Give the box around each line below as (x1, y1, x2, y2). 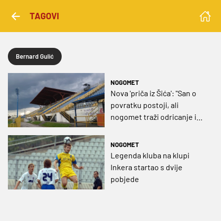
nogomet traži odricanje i (110, 112, 196, 122)
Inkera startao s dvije (110, 162, 183, 172)
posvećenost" (110, 124, 158, 134)
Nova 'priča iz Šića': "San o (110, 88, 196, 98)
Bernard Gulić (16, 52, 54, 60)
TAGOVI (30, 10, 59, 21)
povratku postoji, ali (110, 100, 179, 110)
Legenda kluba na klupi (110, 150, 189, 160)
